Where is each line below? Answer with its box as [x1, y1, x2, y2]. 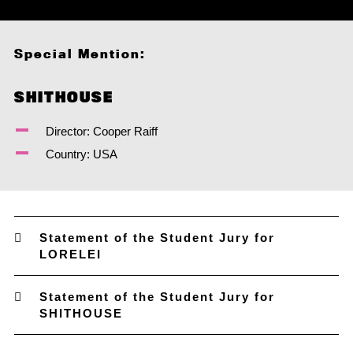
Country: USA [45, 147, 117, 161]
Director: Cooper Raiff [45, 124, 158, 138]
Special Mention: [13, 46, 146, 61]
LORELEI [39, 247, 102, 261]
